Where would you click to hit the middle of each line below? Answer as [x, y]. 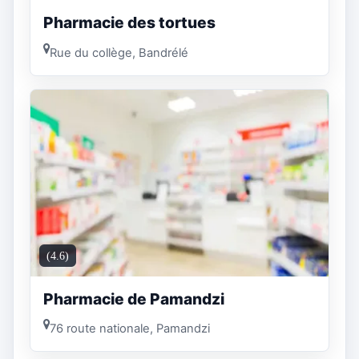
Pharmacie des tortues [129, 22]
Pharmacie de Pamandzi [134, 298]
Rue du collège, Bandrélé [119, 52]
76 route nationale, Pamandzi [130, 329]
